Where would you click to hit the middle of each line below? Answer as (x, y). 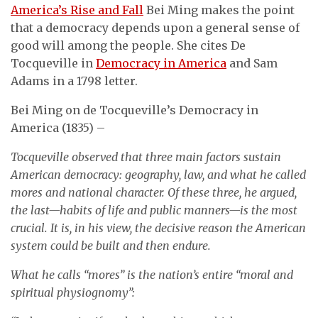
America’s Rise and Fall (77, 10)
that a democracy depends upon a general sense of (155, 28)
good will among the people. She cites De (128, 45)
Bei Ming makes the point (219, 10)
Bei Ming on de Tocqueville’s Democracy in (135, 110)
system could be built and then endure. (111, 246)
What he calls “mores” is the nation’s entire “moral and (152, 275)
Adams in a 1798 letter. (74, 81)
